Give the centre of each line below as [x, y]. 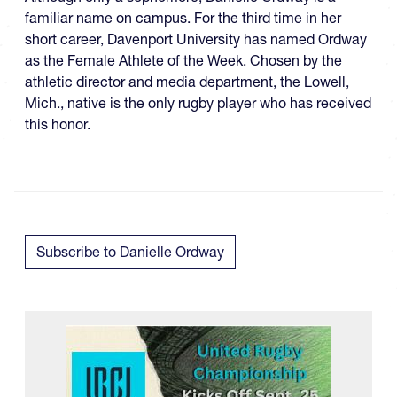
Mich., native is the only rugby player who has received [198, 103]
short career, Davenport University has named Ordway [196, 39]
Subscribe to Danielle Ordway [130, 252]
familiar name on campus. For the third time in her [183, 18]
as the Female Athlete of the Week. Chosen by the [183, 60]
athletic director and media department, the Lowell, [187, 82]
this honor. [58, 124]
